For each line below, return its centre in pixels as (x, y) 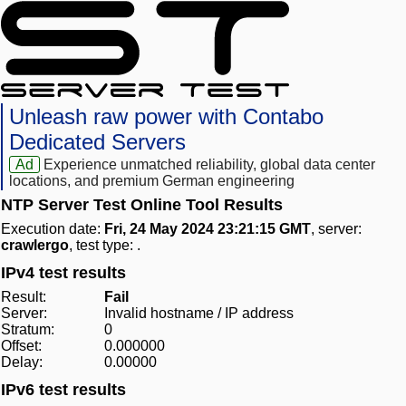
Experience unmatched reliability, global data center (210, 165)
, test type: (103, 246)
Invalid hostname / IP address (199, 314)
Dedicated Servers (97, 142)
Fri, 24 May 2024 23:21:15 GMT (208, 229)
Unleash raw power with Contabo (166, 117)
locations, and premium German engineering (152, 181)
